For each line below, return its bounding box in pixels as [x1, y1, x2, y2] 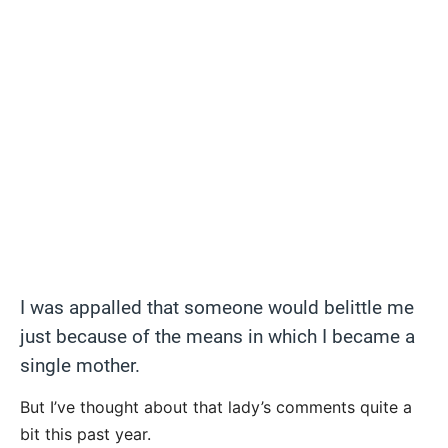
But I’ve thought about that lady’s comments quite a [20, 396, 412, 417]
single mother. [20, 353, 140, 377]
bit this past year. [20, 423, 151, 444]
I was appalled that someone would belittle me [20, 295, 414, 319]
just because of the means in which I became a [20, 324, 415, 348]
